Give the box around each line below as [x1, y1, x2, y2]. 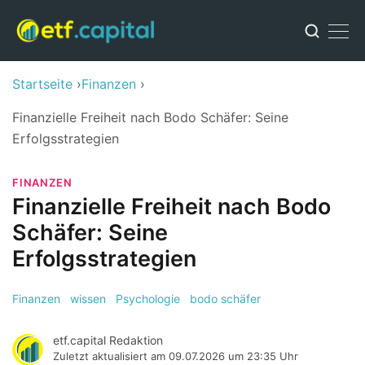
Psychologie [116, 292, 180, 306]
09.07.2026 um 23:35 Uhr [169, 350, 298, 363]
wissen [70, 292, 106, 306]
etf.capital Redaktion [53, 333, 163, 347]
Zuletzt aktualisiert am [53, 350, 169, 363]
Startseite [12, 76, 73, 92]
